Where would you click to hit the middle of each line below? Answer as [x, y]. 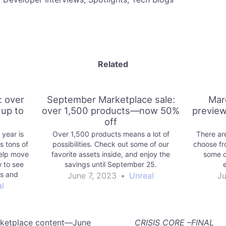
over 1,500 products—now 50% [111, 110]
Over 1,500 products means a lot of [111, 134]
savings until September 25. [111, 164]
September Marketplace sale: [111, 99]
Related [113, 64]
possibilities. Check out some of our [111, 144]
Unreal [142, 176]
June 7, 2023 [92, 176]
